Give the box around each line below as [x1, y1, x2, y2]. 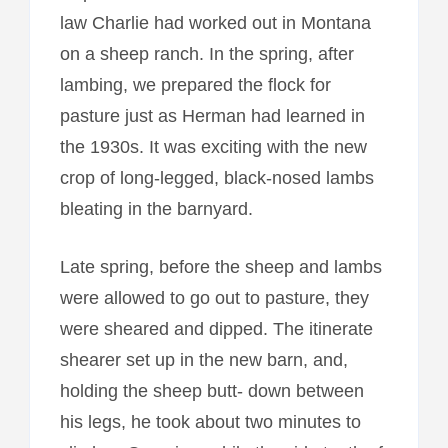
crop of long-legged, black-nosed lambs [59, 167, 374, 188]
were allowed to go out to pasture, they [59, 287, 369, 308]
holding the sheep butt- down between [59, 380, 364, 401]
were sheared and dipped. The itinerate [59, 318, 373, 339]
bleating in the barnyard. [59, 198, 253, 219]
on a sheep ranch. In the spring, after [59, 43, 354, 64]
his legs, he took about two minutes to [59, 411, 361, 432]
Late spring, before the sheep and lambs [59, 256, 382, 277]
